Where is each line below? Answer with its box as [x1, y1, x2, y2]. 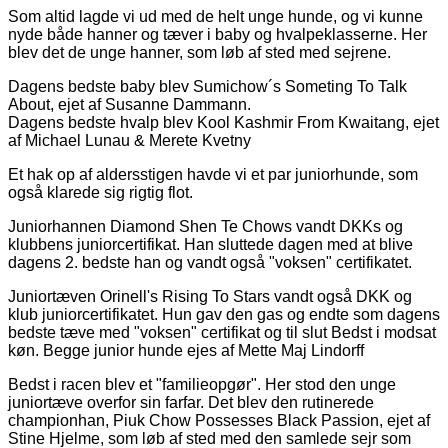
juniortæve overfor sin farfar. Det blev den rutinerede [8, 393, 374, 411]
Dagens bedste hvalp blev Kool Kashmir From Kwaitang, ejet [8, 113, 439, 131]
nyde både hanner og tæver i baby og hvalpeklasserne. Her [8, 25, 427, 43]
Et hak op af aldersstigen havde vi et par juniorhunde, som [8, 165, 418, 183]
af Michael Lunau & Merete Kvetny [8, 131, 251, 149]
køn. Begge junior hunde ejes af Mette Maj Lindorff [8, 341, 364, 359]
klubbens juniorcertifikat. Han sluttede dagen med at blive [8, 235, 413, 253]
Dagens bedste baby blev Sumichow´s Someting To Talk [8, 77, 407, 95]
